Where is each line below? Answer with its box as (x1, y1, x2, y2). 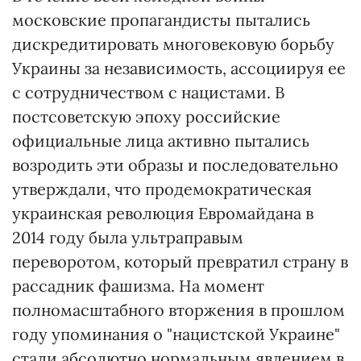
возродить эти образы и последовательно (12, 155, 338, 176)
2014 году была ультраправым (12, 227, 243, 248)
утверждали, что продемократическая (12, 179, 312, 200)
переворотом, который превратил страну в (12, 251, 348, 272)
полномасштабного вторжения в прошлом (12, 300, 345, 321)
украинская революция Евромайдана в (12, 203, 313, 224)
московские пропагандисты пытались (12, 10, 310, 31)
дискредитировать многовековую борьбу (12, 34, 334, 55)
